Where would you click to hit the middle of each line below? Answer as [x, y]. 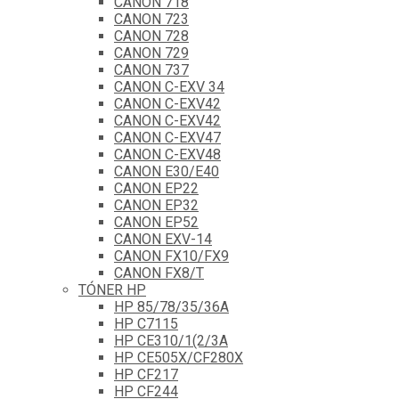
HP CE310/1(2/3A [171, 340]
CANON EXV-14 [163, 239]
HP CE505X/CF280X [179, 357]
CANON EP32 [156, 205]
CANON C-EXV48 [167, 154]
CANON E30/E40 [167, 171]
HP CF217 [146, 374]
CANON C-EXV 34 [169, 86]
